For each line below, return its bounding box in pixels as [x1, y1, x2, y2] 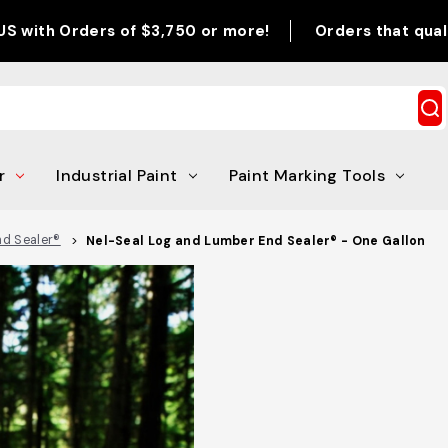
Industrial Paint [56, 165, 178, 186]
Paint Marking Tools [228, 165, 386, 186]
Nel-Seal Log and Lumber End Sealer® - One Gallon [85, 233, 426, 249]
